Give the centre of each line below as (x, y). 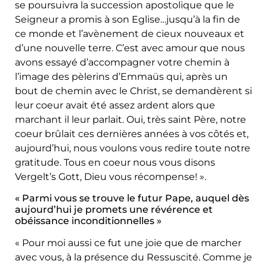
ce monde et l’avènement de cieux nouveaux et (130, 33)
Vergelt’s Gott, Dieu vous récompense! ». (111, 176)
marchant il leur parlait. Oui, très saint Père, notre (131, 119)
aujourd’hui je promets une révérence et (114, 209)
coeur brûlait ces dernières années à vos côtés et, (132, 133)
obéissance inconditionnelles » (88, 221)
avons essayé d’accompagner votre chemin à (122, 62)
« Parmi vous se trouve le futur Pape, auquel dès (132, 198)
